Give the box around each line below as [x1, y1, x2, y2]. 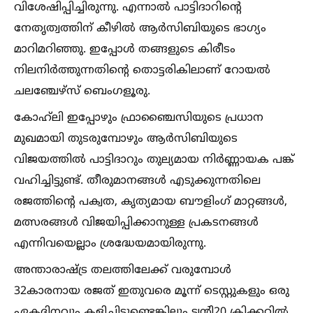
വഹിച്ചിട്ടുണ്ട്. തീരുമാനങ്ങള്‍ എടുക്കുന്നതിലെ [14, 174, 261, 188]
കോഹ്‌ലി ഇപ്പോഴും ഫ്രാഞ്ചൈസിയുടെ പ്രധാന [14, 111, 263, 125]
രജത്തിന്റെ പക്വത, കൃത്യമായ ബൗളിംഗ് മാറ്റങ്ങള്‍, [14, 195, 287, 209]
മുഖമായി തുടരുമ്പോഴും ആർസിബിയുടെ [14, 132, 238, 146]
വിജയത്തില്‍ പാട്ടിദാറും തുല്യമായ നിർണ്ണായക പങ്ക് [14, 153, 294, 167]
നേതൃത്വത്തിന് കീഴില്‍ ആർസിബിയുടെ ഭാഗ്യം [14, 22, 266, 36]
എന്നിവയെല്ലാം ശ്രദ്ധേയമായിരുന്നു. [14, 237, 206, 251]
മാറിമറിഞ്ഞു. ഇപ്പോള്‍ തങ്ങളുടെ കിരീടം [14, 43, 235, 57]
